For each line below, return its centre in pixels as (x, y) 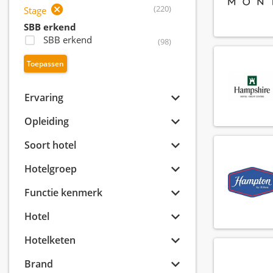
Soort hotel (50, 145)
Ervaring (44, 98)
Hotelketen (50, 240)
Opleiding (47, 122)
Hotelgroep (51, 169)
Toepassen (45, 64)
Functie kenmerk (63, 193)
